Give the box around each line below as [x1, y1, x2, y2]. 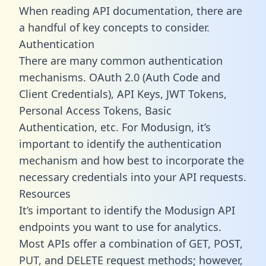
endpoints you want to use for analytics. [19, 219, 221, 234]
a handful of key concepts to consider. [19, 20, 210, 34]
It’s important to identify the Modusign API [19, 202, 235, 217]
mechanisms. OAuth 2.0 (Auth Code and [19, 69, 220, 84]
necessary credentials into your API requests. [19, 169, 246, 184]
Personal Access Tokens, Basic [19, 103, 172, 118]
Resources [19, 186, 71, 201]
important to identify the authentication [19, 136, 221, 151]
